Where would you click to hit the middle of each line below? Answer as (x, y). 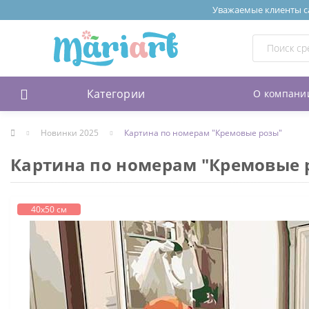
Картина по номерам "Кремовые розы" (203, 132)
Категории (116, 93)
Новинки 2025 (70, 132)
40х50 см (49, 209)
